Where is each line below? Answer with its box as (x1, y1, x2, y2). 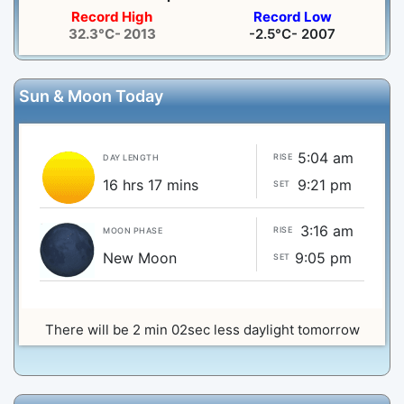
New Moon (103, 249, 177, 268)
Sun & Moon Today (19, 87, 163, 106)
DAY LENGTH (103, 152, 159, 163)
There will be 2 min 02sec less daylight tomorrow (44, 321, 360, 339)
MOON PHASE (103, 225, 162, 236)
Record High (71, 8, 152, 26)
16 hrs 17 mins (103, 176, 198, 195)
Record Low (252, 8, 332, 26)
